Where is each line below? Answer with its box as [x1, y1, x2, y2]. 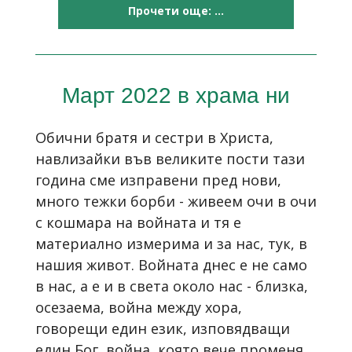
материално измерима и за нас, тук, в [35, 233, 307, 253]
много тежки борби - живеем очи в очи [35, 191, 317, 211]
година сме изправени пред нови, [35, 170, 281, 189]
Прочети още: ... [128, 2, 224, 18]
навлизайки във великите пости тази [35, 148, 305, 168]
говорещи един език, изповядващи [35, 318, 290, 338]
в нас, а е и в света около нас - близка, [35, 276, 308, 295]
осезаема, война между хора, [35, 297, 242, 317]
